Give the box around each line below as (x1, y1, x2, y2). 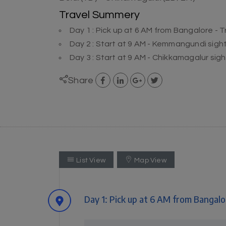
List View (76, 157, 106, 164)
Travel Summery (59, 9, 140, 21)
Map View (134, 157, 166, 164)
